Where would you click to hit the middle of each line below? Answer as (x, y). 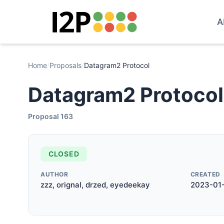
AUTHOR (54, 174)
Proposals (65, 65)
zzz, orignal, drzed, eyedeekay (95, 185)
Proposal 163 (50, 116)
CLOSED (64, 154)
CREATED (205, 174)
